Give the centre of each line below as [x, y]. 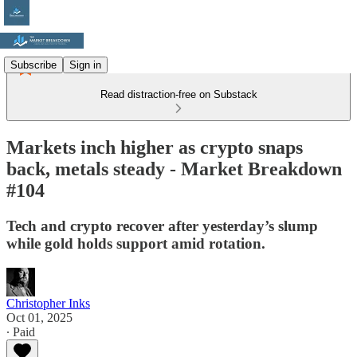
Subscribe [33, 65]
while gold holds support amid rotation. [136, 243]
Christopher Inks [48, 303]
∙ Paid [21, 331]
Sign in [85, 65]
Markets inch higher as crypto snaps [155, 147]
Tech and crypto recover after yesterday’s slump [162, 226]
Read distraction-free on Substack [178, 94]
